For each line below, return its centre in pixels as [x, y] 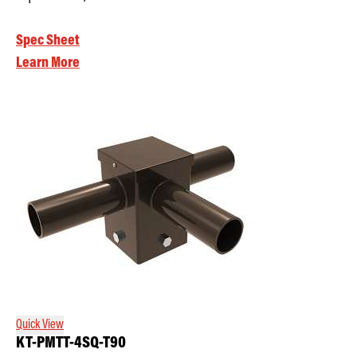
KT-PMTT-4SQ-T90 [71, 343]
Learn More [48, 63]
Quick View [40, 325]
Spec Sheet [48, 41]
